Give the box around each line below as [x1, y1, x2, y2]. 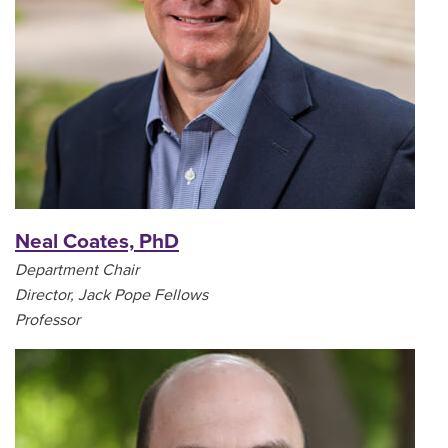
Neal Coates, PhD [15, 229, 179, 255]
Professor [15, 310, 80, 331]
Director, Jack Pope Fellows [15, 285, 208, 306]
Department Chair [15, 260, 139, 281]
